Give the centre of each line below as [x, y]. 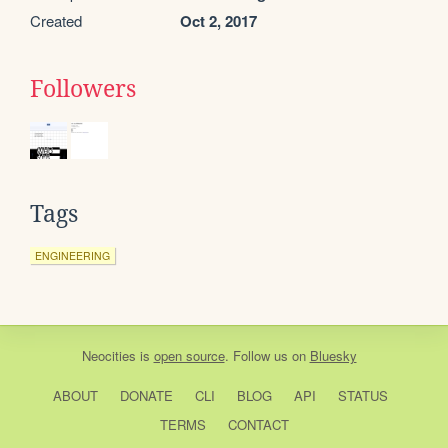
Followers [83, 89]
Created [56, 21]
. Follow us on [267, 356]
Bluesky [333, 356]
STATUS [362, 396]
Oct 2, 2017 [218, 21]
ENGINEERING [72, 256]
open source [189, 356]
